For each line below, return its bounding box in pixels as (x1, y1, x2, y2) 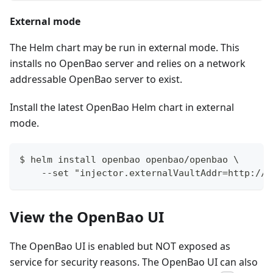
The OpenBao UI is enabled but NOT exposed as (10, 239, 230, 253)
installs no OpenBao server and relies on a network (10, 57, 246, 71)
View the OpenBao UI (10, 207, 164, 227)
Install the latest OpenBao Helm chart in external (10, 101, 234, 115)
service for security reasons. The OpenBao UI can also (10, 255, 258, 269)
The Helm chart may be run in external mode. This (10, 41, 239, 55)
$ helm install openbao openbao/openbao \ (19, 154, 239, 166)
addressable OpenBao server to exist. (10, 73, 182, 87)
